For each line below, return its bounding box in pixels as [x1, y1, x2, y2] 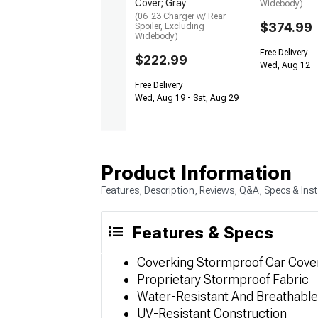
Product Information [101, 161, 292, 185]
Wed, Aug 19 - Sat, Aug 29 [135, 93, 238, 104]
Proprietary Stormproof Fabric [137, 272, 309, 287]
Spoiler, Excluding [135, 21, 204, 32]
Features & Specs [132, 223, 273, 243]
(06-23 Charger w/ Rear [135, 11, 226, 22]
